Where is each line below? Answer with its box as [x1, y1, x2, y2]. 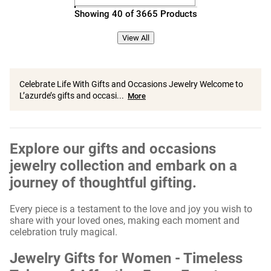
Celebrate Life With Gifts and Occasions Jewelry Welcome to [19, 79, 243, 89]
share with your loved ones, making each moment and [10, 214, 240, 226]
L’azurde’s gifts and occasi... [19, 91, 124, 100]
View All [122, 33, 149, 42]
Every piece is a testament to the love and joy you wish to [10, 203, 252, 215]
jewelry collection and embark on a [10, 157, 237, 174]
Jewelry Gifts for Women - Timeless [10, 249, 243, 267]
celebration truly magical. [10, 226, 117, 238]
